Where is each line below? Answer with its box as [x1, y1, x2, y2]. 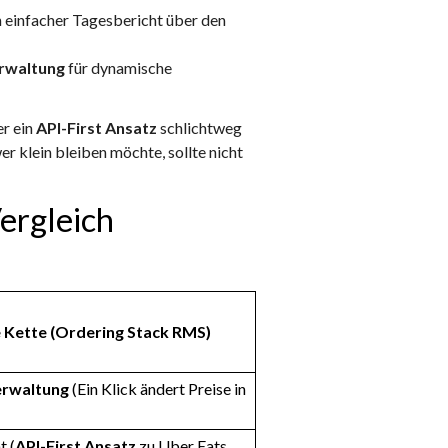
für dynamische [65, 58, 172, 78]
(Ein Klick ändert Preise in [69, 379, 246, 399]
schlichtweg [157, 118, 242, 138]
